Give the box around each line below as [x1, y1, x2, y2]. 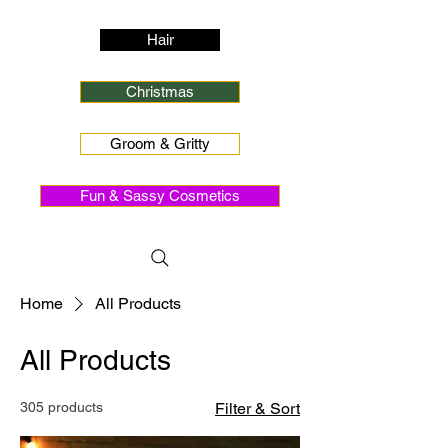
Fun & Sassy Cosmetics [80, 186, 240, 204]
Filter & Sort [215, 398, 300, 418]
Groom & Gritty [110, 134, 210, 152]
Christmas [126, 82, 194, 100]
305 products [20, 398, 103, 415]
